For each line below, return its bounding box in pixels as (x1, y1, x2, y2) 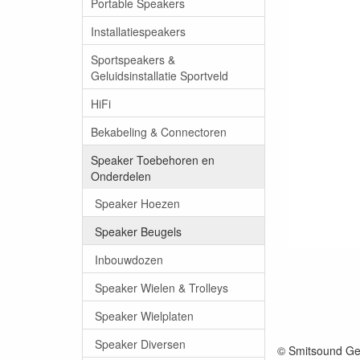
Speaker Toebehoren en (91, 151, 215, 168)
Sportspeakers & (91, 51, 175, 67)
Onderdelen (91, 167, 151, 184)
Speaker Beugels (95, 223, 182, 239)
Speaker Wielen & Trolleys (95, 279, 228, 296)
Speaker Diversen (95, 335, 186, 352)
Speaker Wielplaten (95, 307, 194, 324)
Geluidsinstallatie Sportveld (91, 67, 228, 84)
